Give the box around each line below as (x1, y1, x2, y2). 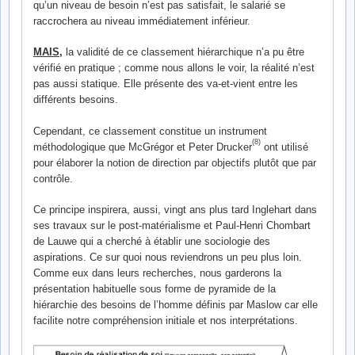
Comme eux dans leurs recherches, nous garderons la (33, 267, 281, 280)
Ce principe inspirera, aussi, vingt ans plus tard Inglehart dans (33, 204, 317, 216)
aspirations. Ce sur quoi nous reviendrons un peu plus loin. (33, 251, 302, 264)
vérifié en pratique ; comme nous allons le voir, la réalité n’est (33, 62, 315, 74)
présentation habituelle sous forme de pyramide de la (33, 283, 276, 296)
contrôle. (33, 172, 73, 185)
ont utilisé (261, 140, 308, 153)
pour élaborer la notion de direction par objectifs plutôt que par (33, 156, 316, 169)
